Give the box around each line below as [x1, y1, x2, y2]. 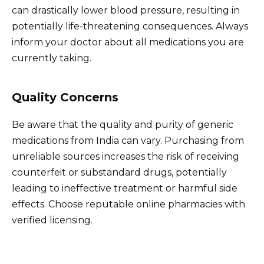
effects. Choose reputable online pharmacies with [12, 199, 245, 210]
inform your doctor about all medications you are [12, 37, 244, 48]
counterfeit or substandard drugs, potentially [12, 167, 227, 179]
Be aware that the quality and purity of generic [12, 119, 233, 131]
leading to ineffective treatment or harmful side [12, 183, 237, 194]
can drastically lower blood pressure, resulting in [12, 5, 240, 16]
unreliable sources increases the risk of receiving [12, 151, 239, 163]
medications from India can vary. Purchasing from [12, 135, 244, 147]
